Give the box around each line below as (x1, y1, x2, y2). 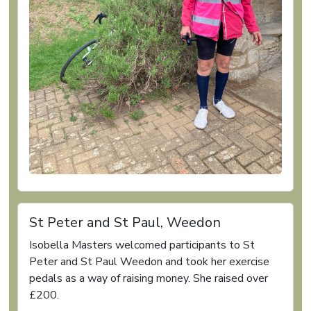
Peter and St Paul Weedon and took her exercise (29, 253, 269, 269)
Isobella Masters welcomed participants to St (29, 237, 255, 253)
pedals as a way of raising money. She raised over (29, 270, 268, 286)
